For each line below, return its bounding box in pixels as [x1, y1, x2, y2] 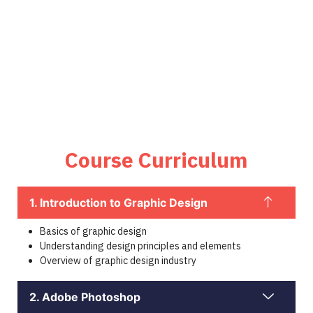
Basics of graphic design [40, 225, 147, 238]
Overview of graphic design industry [40, 254, 196, 268]
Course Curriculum [65, 146, 248, 174]
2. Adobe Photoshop [29, 290, 140, 305]
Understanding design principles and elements [40, 240, 241, 253]
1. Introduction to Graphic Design [29, 196, 208, 210]
